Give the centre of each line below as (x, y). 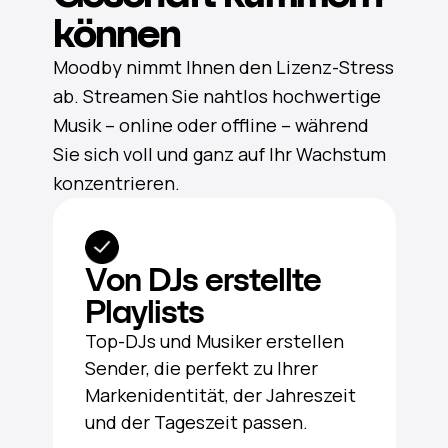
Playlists (144, 311)
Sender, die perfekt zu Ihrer (201, 367)
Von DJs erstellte (202, 279)
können (116, 32)
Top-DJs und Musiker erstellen (214, 340)
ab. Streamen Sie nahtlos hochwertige (216, 95)
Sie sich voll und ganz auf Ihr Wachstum (219, 153)
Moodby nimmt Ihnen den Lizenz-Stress (223, 66)
